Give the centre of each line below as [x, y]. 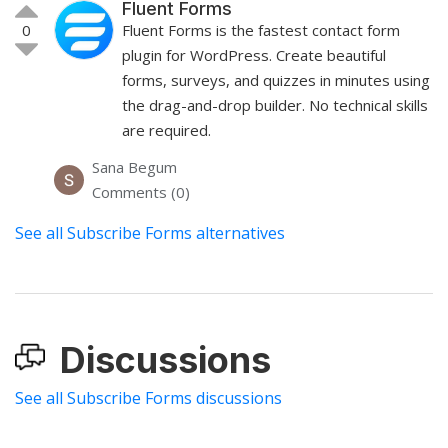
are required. [166, 129]
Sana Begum [134, 166]
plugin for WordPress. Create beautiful [254, 54]
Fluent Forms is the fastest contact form [261, 29]
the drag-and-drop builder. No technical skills [275, 104]
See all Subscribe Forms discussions [148, 397]
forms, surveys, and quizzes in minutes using [276, 79]
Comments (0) [141, 191]
